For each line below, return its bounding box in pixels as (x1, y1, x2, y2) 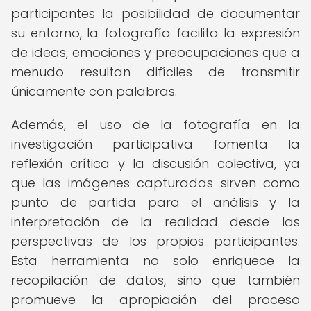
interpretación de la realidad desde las (11, 213, 300, 230)
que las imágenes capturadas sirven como (11, 174, 300, 192)
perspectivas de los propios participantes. (11, 233, 300, 250)
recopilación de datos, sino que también (11, 271, 300, 289)
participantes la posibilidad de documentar (11, 5, 300, 22)
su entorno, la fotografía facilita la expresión (11, 24, 300, 42)
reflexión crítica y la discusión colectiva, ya (11, 155, 300, 172)
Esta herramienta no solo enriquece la (11, 252, 300, 269)
